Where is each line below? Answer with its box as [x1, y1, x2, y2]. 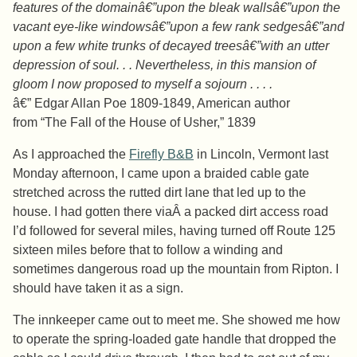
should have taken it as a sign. [13, 281, 183, 296]
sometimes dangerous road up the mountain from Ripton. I [13, 262, 339, 277]
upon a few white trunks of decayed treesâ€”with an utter [13, 39, 329, 53]
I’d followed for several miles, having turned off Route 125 [13, 224, 335, 238]
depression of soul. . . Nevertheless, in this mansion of [13, 58, 316, 73]
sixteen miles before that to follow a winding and [13, 243, 283, 257]
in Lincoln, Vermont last [194, 147, 328, 162]
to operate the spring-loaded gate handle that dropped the [13, 332, 336, 347]
